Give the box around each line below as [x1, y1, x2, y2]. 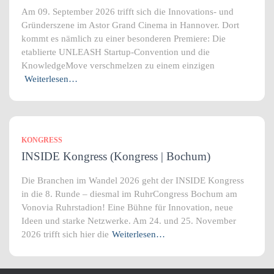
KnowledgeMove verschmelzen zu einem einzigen [21, 61, 215, 70]
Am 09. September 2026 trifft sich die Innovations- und [21, 7, 234, 17]
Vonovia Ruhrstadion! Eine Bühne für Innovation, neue [21, 202, 233, 212]
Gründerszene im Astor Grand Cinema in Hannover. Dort [21, 20, 239, 30]
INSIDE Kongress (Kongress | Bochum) [21, 150, 210, 163]
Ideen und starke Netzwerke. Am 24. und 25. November [21, 216, 236, 226]
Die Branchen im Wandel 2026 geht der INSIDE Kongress [21, 176, 244, 185]
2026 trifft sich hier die [21, 229, 109, 239]
